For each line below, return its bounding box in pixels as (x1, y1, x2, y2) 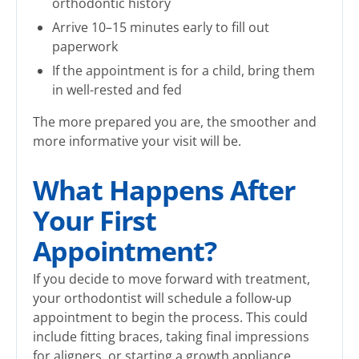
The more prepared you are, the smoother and (33, 113, 317, 131)
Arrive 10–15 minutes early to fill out (52, 18, 269, 37)
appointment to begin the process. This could (33, 309, 308, 327)
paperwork (52, 38, 118, 56)
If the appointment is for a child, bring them (52, 62, 315, 80)
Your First (33, 202, 156, 240)
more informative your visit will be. (33, 132, 241, 151)
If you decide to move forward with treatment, (33, 270, 310, 288)
